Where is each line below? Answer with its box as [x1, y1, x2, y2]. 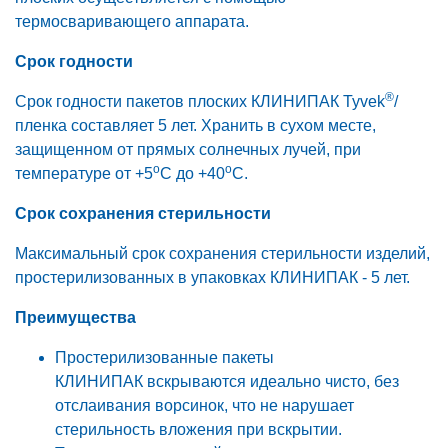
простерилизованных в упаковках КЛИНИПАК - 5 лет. [15, 269, 410, 287]
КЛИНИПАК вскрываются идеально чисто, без [55, 373, 399, 391]
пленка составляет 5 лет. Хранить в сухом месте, [15, 117, 376, 135]
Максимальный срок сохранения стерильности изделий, [15, 245, 430, 263]
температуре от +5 [15, 165, 153, 183]
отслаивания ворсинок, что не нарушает [55, 397, 354, 415]
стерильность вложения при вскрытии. [55, 421, 342, 439]
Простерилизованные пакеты [55, 349, 274, 367]
